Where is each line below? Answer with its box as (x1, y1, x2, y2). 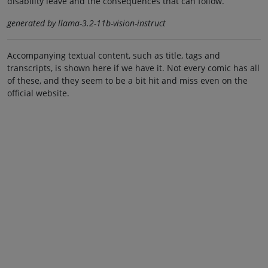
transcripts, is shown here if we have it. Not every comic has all (7, 62, 260, 74)
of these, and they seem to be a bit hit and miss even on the (7, 75, 248, 87)
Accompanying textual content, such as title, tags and (7, 50, 220, 62)
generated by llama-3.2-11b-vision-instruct (7, 17, 166, 29)
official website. (7, 87, 69, 99)
